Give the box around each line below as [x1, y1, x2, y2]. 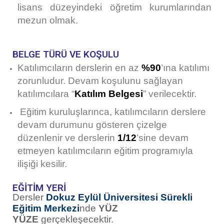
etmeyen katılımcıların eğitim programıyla [17, 145, 193, 156]
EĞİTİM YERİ [12, 181, 66, 193]
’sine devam [136, 132, 188, 143]
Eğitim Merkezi [12, 202, 79, 213]
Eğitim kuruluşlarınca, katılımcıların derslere [17, 106, 206, 117]
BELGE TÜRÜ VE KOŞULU [12, 48, 119, 60]
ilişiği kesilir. [17, 158, 67, 169]
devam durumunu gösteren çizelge [17, 119, 167, 130]
